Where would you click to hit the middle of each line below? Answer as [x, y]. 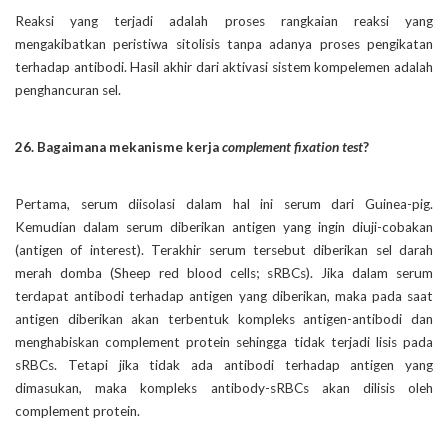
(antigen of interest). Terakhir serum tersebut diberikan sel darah [224, 249]
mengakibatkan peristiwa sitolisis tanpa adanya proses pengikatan [224, 43]
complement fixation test [292, 146]
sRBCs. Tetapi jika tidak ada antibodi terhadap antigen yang [224, 364]
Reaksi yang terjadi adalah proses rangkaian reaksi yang [224, 20]
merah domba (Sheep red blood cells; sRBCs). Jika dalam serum [224, 272]
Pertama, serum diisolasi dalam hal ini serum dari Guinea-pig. [224, 203]
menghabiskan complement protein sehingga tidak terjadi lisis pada [224, 341]
